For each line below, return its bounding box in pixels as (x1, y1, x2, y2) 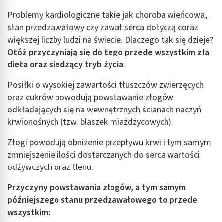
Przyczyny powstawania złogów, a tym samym (7, 181, 186, 194)
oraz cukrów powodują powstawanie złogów (7, 91, 173, 104)
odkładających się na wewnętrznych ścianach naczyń (7, 103, 201, 116)
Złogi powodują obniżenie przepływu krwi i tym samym (7, 136, 211, 149)
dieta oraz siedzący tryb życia (7, 58, 123, 71)
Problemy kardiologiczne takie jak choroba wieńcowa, (7, 8, 207, 21)
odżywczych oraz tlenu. (7, 161, 95, 173)
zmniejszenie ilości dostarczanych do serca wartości (7, 148, 200, 161)
